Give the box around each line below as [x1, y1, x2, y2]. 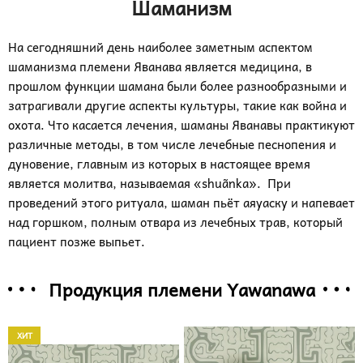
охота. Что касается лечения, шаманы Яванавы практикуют [8, 115, 355, 135]
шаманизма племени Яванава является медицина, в [8, 57, 312, 76]
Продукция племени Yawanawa [48, 274, 315, 304]
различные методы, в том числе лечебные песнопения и [8, 135, 336, 154]
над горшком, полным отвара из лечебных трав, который [8, 212, 343, 232]
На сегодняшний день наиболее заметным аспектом [8, 37, 313, 57]
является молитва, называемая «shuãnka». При [8, 173, 291, 193]
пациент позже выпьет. [8, 232, 145, 251]
